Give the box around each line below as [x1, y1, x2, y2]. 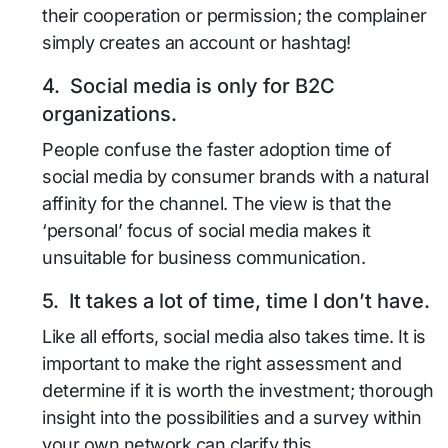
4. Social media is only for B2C [42, 74, 335, 98]
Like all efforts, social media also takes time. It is [42, 326, 426, 347]
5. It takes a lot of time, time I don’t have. [42, 289, 430, 313]
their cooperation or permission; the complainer [42, 5, 427, 26]
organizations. [42, 102, 177, 126]
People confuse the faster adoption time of [42, 139, 391, 160]
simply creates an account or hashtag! [42, 32, 351, 53]
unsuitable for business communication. [42, 247, 365, 268]
